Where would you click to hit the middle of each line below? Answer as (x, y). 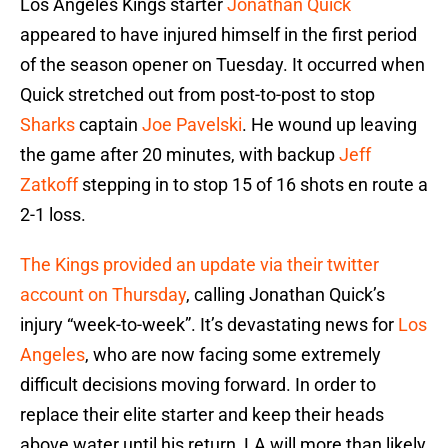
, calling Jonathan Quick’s (285, 295)
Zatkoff (49, 185)
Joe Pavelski (192, 125)
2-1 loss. (53, 215)
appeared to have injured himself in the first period (218, 35)
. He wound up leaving (329, 125)
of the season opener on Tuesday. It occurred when (222, 65)
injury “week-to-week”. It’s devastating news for (209, 325)
